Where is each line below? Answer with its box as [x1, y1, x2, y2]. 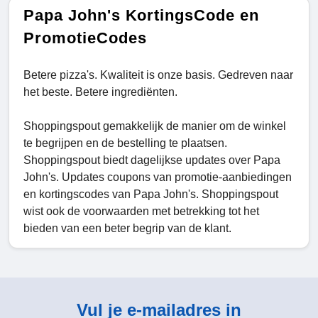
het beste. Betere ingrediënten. [23, 86, 177, 99]
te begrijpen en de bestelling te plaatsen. [23, 137, 227, 150]
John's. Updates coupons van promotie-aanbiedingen [23, 171, 292, 184]
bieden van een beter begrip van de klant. [23, 222, 231, 235]
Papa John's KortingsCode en [23, 6, 259, 25]
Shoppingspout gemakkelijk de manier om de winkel [23, 120, 286, 133]
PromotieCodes [23, 29, 147, 48]
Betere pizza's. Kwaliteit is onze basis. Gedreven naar [23, 69, 293, 82]
